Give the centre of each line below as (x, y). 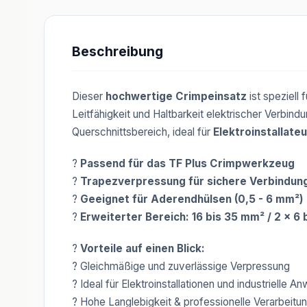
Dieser (89, 96)
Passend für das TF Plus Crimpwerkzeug (187, 163)
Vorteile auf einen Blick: (143, 248)
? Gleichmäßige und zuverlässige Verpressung (181, 266)
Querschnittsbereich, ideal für (143, 132)
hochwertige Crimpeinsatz (176, 96)
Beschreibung (118, 51)
